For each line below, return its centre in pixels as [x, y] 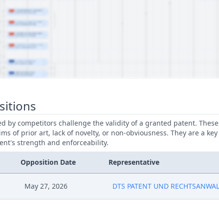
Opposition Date [48, 162]
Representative [134, 162]
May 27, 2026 [46, 186]
